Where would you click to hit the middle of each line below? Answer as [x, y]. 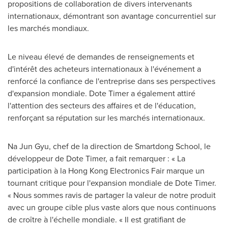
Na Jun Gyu [28, 146]
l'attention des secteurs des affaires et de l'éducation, [102, 105]
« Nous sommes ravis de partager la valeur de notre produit [112, 195]
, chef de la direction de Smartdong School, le [130, 146]
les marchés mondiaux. [48, 28]
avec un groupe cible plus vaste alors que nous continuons [112, 207]
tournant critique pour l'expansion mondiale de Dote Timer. [112, 183]
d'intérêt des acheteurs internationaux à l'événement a [104, 69]
